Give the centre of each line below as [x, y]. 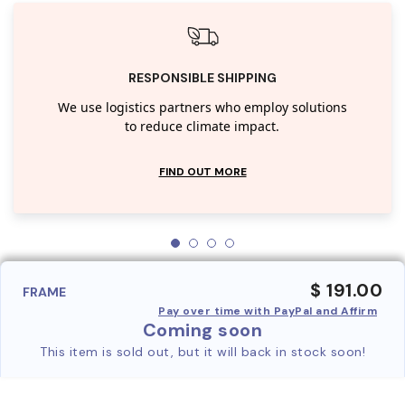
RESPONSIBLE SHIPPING [202, 77]
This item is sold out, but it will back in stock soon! [202, 351]
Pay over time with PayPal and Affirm [268, 311]
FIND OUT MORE [202, 171]
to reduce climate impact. [202, 127]
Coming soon [202, 330]
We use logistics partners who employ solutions [202, 108]
